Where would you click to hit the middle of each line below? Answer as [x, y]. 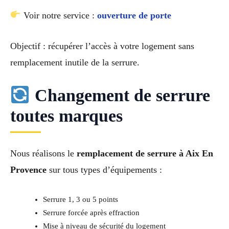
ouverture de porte [134, 15]
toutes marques [66, 116]
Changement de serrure [120, 96]
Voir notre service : [59, 15]
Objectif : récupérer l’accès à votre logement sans [102, 46]
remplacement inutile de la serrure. [75, 63]
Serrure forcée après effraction [91, 213]
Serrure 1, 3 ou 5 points [80, 200]
